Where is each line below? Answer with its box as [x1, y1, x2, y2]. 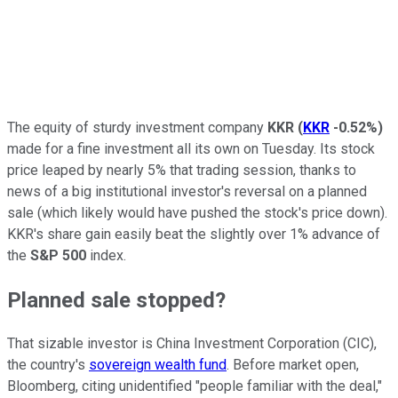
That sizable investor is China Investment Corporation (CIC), [7, 335, 377, 353]
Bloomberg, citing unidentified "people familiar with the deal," [7, 378, 382, 395]
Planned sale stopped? [7, 287, 226, 313]
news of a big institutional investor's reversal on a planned [7, 182, 367, 200]
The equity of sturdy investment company [7, 118, 267, 136]
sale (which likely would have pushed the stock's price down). [7, 203, 387, 221]
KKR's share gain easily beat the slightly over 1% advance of [7, 225, 380, 243]
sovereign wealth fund [89, 356, 227, 374]
